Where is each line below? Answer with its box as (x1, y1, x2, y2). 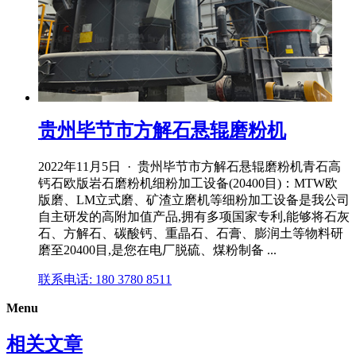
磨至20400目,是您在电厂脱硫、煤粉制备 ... (38, 242, 277, 257)
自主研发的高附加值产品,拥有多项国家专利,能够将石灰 (38, 209, 350, 223)
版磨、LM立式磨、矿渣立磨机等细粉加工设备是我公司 (38, 192, 350, 207)
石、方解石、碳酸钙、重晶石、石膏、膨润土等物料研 (38, 226, 343, 240)
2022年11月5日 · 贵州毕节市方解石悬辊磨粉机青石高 (38, 159, 341, 173)
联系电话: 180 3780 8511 (38, 272, 172, 286)
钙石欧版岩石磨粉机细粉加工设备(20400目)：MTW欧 (38, 176, 338, 190)
